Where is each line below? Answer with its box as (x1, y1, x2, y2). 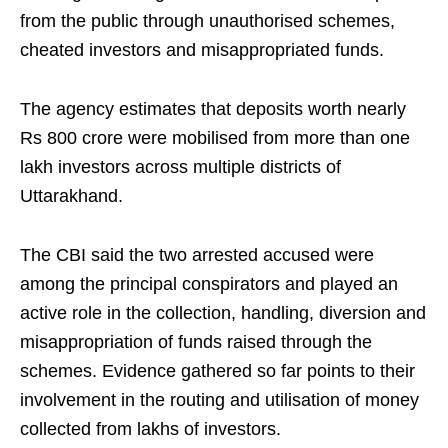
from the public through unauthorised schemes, (20, 11, 395, 32)
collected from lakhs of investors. (20, 419, 281, 440)
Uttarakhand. (20, 186, 123, 207)
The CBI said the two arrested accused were (20, 245, 374, 266)
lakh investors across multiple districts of (20, 157, 341, 178)
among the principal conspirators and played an (20, 274, 398, 295)
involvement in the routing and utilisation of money (20, 390, 419, 411)
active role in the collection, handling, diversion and (20, 303, 426, 324)
